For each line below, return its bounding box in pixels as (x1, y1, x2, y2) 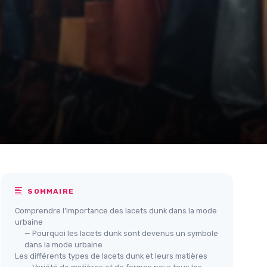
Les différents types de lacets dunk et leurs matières (15, 251, 207, 260)
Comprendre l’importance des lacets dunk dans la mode (15, 206, 217, 215)
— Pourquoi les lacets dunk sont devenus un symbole (24, 228, 218, 238)
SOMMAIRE (25, 187, 74, 195)
